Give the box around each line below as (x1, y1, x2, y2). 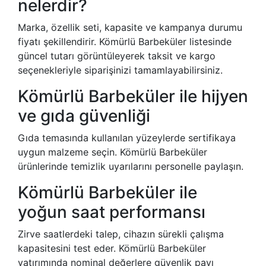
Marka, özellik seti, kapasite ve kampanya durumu (18, 21, 242, 34)
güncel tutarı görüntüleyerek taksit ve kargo (18, 50, 216, 62)
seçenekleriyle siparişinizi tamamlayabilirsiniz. (18, 64, 223, 77)
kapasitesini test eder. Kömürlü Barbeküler (18, 242, 206, 255)
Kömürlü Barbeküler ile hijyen (18, 86, 248, 107)
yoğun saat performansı (18, 202, 205, 223)
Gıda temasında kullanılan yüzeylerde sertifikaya (18, 132, 236, 144)
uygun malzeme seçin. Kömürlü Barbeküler (18, 146, 207, 159)
